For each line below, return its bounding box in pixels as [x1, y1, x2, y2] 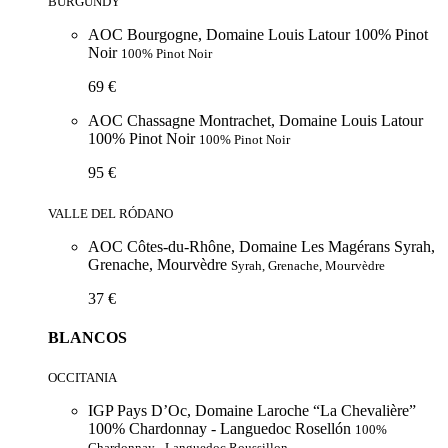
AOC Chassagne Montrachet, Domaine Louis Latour [88, 112, 423, 130]
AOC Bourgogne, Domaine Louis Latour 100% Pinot [88, 26, 428, 44]
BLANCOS [48, 328, 127, 346]
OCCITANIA [48, 370, 117, 386]
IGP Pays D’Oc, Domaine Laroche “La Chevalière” [88, 402, 416, 420]
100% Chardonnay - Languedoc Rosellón [88, 420, 355, 438]
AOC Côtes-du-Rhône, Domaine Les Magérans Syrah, [88, 237, 435, 255]
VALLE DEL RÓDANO [48, 205, 173, 221]
